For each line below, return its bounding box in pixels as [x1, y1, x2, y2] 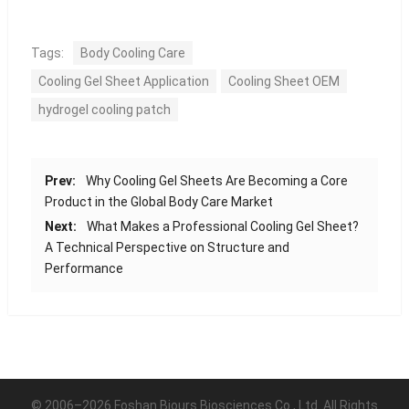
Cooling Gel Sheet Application [37, 74, 209, 89]
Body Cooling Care [79, 46, 185, 61]
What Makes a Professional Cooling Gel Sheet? [86, 219, 359, 235]
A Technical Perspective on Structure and [44, 240, 289, 256]
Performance [44, 261, 123, 277]
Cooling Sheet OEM [227, 74, 340, 89]
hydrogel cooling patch [37, 102, 171, 118]
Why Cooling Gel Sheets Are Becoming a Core [85, 173, 348, 189]
